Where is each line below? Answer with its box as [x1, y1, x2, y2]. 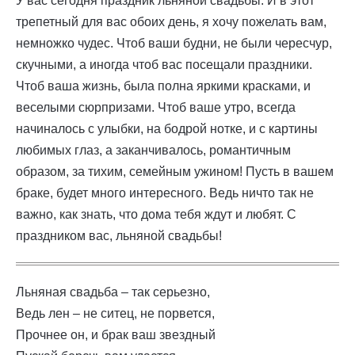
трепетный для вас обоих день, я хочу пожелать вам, [16, 15, 326, 29]
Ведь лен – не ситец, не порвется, [16, 307, 215, 320]
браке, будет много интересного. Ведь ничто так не [16, 186, 314, 200]
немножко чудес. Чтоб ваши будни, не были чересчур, [16, 36, 332, 50]
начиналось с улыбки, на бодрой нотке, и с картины [16, 122, 318, 136]
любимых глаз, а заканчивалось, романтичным [16, 143, 291, 157]
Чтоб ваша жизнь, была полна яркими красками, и [16, 79, 311, 93]
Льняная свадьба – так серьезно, [16, 285, 210, 299]
